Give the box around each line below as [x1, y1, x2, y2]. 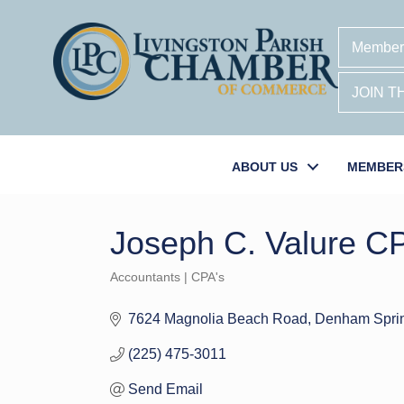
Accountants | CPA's [110, 271, 225, 284]
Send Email [128, 381, 203, 397]
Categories [109, 281, 171, 296]
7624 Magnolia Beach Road [128, 311, 308, 326]
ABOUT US [232, 160, 298, 174]
